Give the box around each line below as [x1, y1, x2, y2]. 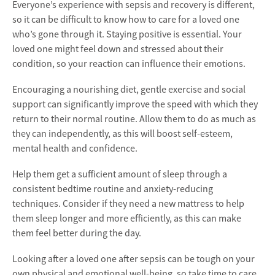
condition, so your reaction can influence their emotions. [12, 57, 246, 70]
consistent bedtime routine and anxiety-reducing [12, 182, 213, 195]
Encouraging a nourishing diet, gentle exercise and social [12, 83, 246, 96]
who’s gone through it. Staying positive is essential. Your [12, 28, 242, 41]
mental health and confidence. [12, 142, 137, 155]
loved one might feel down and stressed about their [12, 42, 223, 55]
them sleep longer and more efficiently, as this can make [12, 212, 241, 225]
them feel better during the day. [12, 227, 141, 239]
